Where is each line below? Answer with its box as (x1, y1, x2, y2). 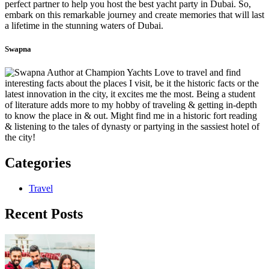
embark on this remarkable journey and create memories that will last (5, 9, 264, 20)
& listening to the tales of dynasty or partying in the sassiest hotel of (5, 121, 259, 132)
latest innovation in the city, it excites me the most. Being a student (5, 89, 255, 100)
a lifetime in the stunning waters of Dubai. (5, 20, 163, 31)
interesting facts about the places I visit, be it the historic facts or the (5, 78, 259, 89)
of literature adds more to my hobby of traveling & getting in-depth (5, 100, 257, 110)
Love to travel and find (152, 67, 241, 78)
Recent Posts (5, 205, 83, 222)
